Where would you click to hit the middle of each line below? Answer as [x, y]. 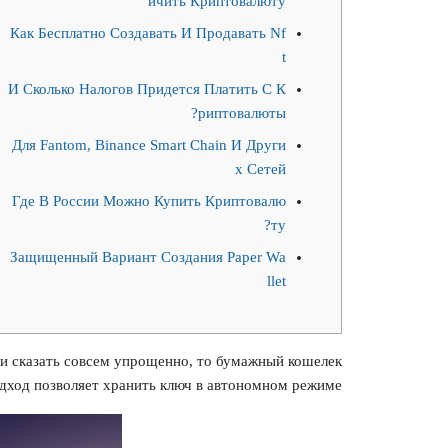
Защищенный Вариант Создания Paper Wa [148, 257]
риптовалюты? [242, 113]
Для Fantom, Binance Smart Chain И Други [149, 145]
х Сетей [260, 169]
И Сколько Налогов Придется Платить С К [147, 89]
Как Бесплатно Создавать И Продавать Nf [148, 33]
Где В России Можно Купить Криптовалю [149, 201]
